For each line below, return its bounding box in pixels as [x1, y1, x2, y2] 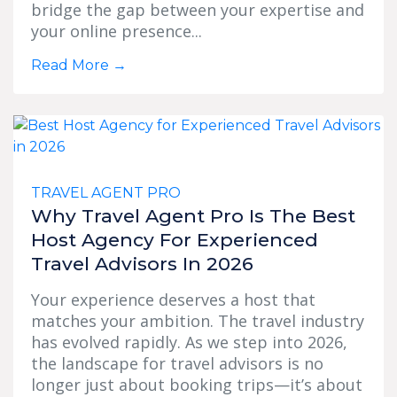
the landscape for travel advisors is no [31, 352, 323, 374]
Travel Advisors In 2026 [31, 252, 253, 275]
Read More [31, 56, 113, 74]
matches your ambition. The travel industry [31, 309, 364, 331]
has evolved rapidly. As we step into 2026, [31, 331, 347, 353]
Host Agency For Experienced [31, 228, 318, 251]
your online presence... [31, 19, 202, 42]
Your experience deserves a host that [31, 288, 315, 310]
